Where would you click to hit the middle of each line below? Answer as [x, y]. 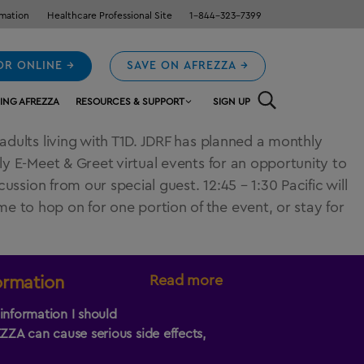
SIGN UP [232, 102]
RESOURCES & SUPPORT [130, 102]
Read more [186, 280]
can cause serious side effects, [115, 334]
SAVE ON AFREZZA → [188, 66]
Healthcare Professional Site [109, 16]
